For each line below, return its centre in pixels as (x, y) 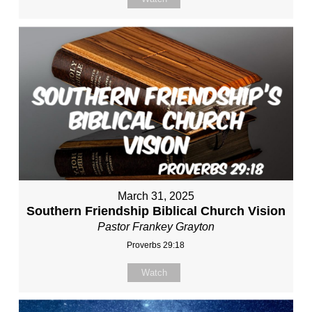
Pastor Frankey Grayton (156, 226)
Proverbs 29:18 (156, 245)
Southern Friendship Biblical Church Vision (156, 211)
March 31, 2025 (156, 196)
